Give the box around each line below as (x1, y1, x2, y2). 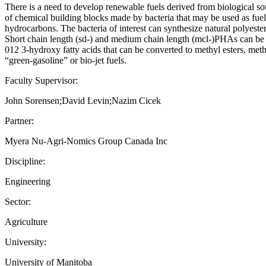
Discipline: (5, 156, 45, 166)
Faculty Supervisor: (5, 75, 78, 85)
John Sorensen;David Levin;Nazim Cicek (5, 95, 161, 106)
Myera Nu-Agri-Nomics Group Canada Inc (5, 135, 167, 146)
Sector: (5, 196, 31, 207)
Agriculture (5, 216, 47, 227)
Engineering (5, 176, 50, 186)
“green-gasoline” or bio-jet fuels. (5, 55, 126, 65)
